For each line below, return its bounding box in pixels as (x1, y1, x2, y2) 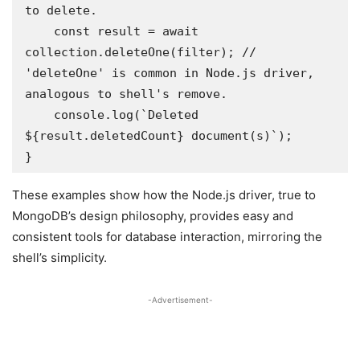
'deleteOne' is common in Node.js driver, (25, 66, 314, 80)
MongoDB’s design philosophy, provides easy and (12, 208, 293, 223)
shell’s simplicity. (12, 250, 107, 265)
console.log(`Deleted (25, 108, 54, 122)
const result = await (25, 24, 54, 39)
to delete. (25, 3, 97, 18)
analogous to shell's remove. (25, 87, 227, 101)
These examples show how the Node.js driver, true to (12, 187, 316, 202)
